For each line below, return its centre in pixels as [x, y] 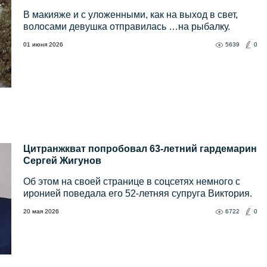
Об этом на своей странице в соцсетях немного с [132, 182]
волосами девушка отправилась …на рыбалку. [127, 27]
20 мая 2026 [41, 212]
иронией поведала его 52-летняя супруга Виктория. [138, 194]
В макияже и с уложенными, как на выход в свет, [131, 15]
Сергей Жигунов [62, 161]
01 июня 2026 [43, 45]
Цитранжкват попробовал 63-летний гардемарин [140, 149]
